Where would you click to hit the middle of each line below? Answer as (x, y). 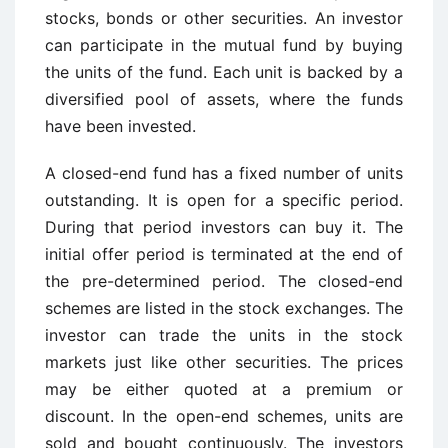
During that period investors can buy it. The (224, 227)
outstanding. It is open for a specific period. (224, 200)
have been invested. (120, 126)
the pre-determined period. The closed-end (224, 281)
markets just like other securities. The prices (224, 362)
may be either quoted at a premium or (224, 389)
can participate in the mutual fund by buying (224, 45)
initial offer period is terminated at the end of (224, 254)
